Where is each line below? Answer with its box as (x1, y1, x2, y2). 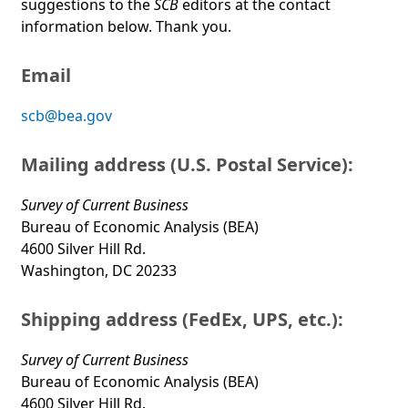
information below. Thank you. (21, 16, 231, 37)
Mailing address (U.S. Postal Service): (21, 152, 353, 178)
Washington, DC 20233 (21, 260, 177, 281)
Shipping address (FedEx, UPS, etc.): (21, 307, 343, 332)
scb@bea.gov (21, 106, 112, 127)
